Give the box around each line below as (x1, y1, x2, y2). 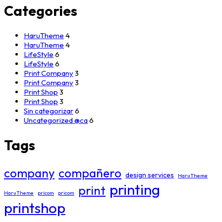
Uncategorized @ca (24, 115, 88, 125)
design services (125, 170, 174, 179)
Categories (4, 1, 77, 19)
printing (110, 180, 160, 199)
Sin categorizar (24, 106, 73, 116)
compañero (58, 165, 121, 180)
